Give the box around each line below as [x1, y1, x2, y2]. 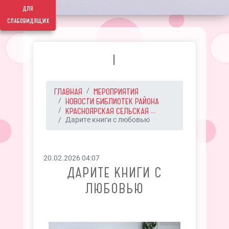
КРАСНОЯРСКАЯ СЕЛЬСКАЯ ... [65, 106, 155, 116]
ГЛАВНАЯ [54, 86, 82, 97]
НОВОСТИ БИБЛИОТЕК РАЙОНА [65, 96, 159, 106]
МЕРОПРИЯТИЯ [93, 86, 139, 97]
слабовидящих [7, 16, 49, 26]
